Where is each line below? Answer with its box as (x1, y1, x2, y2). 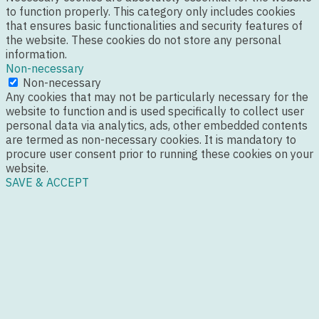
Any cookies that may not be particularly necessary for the (6, 90, 308, 105)
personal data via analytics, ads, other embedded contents (6, 118, 308, 133)
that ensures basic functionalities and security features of (6, 19, 303, 33)
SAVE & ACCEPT (6, 175, 89, 190)
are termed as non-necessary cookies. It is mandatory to (6, 132, 296, 147)
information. (6, 47, 67, 62)
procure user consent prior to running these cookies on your (6, 147, 313, 162)
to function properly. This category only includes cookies (6, 4, 296, 19)
